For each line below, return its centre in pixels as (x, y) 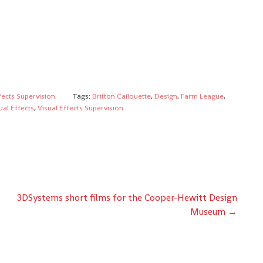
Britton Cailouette (121, 96)
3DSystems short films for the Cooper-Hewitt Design (127, 197)
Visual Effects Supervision (80, 107)
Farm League (202, 96)
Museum (209, 211)
